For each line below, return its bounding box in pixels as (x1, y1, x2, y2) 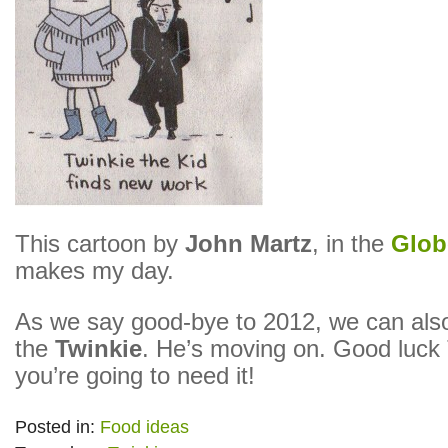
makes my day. (15, 258, 174, 284)
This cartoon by (15, 231, 185, 257)
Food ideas (100, 417, 189, 437)
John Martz (185, 231, 312, 257)
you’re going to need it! (15, 363, 255, 389)
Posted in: (15, 417, 100, 437)
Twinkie (55, 336, 142, 362)
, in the (312, 231, 391, 257)
